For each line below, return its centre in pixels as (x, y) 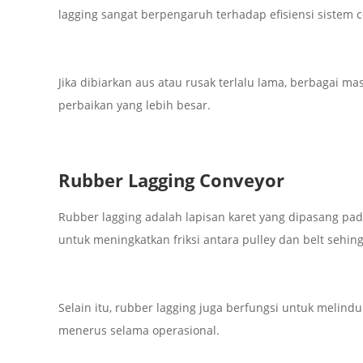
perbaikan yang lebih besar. (134, 105)
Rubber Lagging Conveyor (171, 180)
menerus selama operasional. (139, 331)
